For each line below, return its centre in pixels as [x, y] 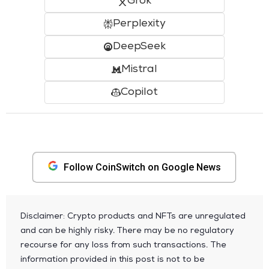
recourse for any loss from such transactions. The [124, 245]
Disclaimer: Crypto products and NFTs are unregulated [133, 216]
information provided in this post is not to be [113, 260]
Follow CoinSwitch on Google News [142, 167]
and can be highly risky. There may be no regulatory [127, 231]
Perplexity [139, 24]
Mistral [139, 69]
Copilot [139, 92]
